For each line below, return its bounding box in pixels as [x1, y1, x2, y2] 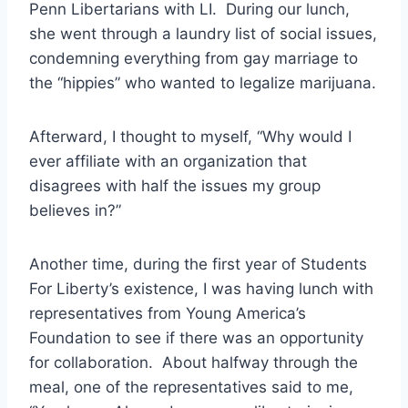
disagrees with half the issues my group [29, 176, 321, 195]
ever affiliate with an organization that [29, 151, 307, 170]
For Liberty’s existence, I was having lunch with [29, 279, 373, 298]
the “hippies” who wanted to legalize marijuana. [29, 73, 376, 92]
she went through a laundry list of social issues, [29, 24, 377, 43]
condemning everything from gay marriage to [29, 48, 358, 67]
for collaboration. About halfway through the [29, 352, 358, 372]
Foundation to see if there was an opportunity [29, 328, 363, 347]
